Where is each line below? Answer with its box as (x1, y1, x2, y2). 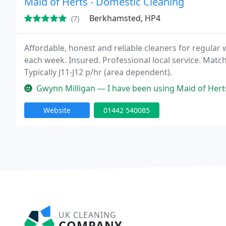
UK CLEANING (59, 209, 116, 220)
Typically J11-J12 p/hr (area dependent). (24, 67, 172, 78)
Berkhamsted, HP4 (89, 13, 160, 24)
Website (43, 105, 71, 115)
